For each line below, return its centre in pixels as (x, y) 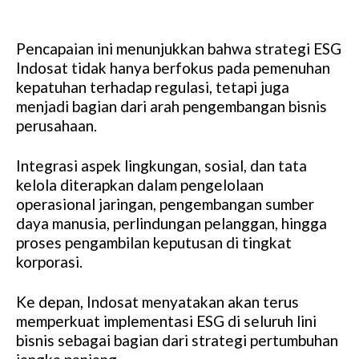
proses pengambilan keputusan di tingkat (154, 243)
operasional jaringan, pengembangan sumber (165, 204)
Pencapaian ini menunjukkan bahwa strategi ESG (179, 49)
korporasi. (49, 262)
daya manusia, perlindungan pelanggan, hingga (171, 224)
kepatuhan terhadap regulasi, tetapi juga (153, 87)
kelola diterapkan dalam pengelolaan (140, 185)
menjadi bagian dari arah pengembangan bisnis (171, 107)
